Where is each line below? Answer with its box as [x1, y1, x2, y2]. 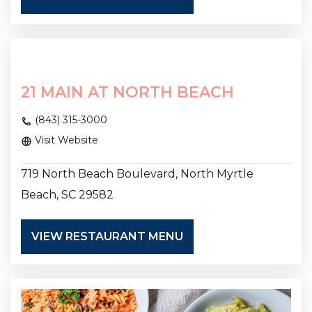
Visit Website [32, 134, 98, 147]
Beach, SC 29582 [21, 188, 114, 202]
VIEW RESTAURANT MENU [31, 230, 183, 244]
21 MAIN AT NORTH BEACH [21, 83, 234, 102]
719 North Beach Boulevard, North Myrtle [21, 167, 253, 181]
